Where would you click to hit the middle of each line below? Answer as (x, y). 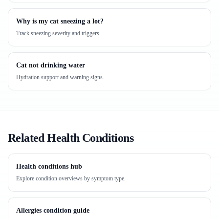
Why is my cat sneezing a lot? (60, 21)
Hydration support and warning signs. (60, 77)
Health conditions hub (49, 166)
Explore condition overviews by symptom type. (71, 178)
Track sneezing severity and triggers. (58, 33)
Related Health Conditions (71, 138)
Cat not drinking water (51, 65)
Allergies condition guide (53, 210)
